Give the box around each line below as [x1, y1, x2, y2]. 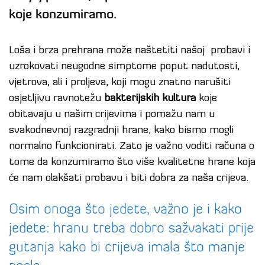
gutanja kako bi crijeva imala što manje [9, 241, 245, 256]
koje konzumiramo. [9, 8, 117, 22]
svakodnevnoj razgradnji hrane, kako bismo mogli [9, 125, 234, 137]
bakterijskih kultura [104, 93, 196, 105]
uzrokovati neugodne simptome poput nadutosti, [9, 61, 240, 73]
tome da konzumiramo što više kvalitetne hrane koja [9, 157, 256, 169]
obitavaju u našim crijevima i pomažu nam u [9, 109, 215, 121]
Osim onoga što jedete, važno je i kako [9, 203, 242, 218]
